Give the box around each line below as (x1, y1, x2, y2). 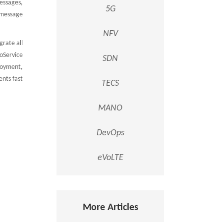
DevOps (96, 128, 124, 138)
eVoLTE (97, 153, 123, 163)
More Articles (82, 203, 138, 213)
